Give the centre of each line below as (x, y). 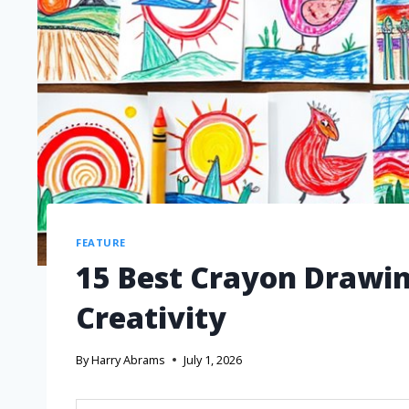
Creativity (151, 318)
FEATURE (101, 242)
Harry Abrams (129, 359)
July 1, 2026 (213, 359)
